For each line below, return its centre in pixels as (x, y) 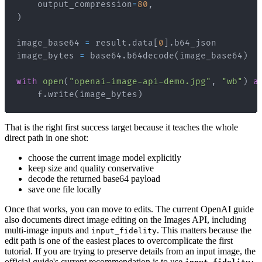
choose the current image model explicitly (105, 158)
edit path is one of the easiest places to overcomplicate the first (119, 241)
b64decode (151, 56)
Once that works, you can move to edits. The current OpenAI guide (129, 209)
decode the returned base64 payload (94, 179)
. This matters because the (204, 230)
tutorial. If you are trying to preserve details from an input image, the (130, 251)
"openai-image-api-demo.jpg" (140, 82)
